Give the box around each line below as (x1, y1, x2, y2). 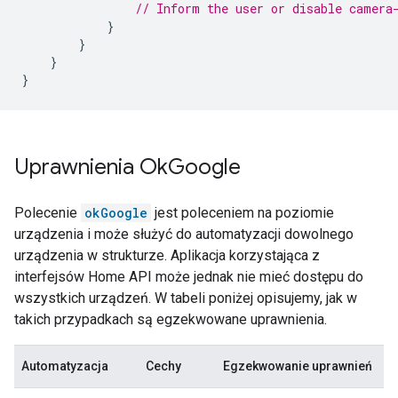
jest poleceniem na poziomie (151, 204, 334, 222)
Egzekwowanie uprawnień (222, 359, 372, 374)
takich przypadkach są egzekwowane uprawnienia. (14, 311, 327, 329)
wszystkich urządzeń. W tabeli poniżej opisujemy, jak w (14, 290, 357, 307)
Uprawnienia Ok (14, 154, 168, 181)
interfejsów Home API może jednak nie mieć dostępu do (14, 268, 363, 286)
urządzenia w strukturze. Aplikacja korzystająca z (14, 247, 320, 265)
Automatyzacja (21, 359, 108, 374)
